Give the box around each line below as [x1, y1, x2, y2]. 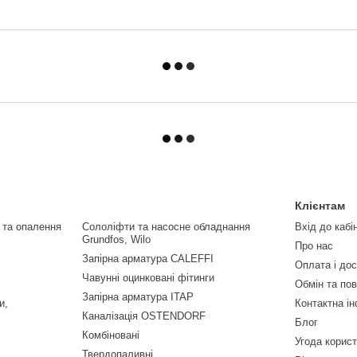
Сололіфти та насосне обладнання [81, 221, 250, 233]
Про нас [295, 240, 334, 253]
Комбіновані [81, 329, 139, 342]
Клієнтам [295, 199, 346, 213]
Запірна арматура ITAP [81, 291, 194, 304]
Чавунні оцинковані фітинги [81, 272, 214, 284]
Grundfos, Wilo [81, 233, 151, 246]
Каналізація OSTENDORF [81, 310, 206, 323]
